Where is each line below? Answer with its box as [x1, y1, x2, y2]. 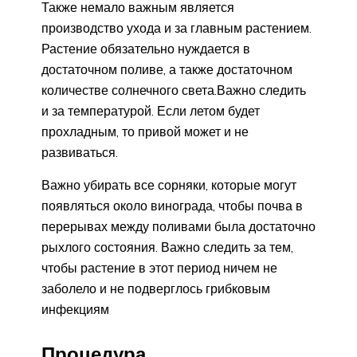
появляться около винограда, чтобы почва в [41, 197, 303, 214]
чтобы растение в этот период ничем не [41, 259, 277, 276]
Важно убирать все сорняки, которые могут [41, 176, 296, 193]
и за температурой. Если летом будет [41, 102, 260, 119]
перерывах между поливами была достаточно [41, 218, 316, 234]
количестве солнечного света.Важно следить [41, 81, 306, 98]
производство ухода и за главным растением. [41, 19, 312, 36]
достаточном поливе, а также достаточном [41, 61, 292, 77]
